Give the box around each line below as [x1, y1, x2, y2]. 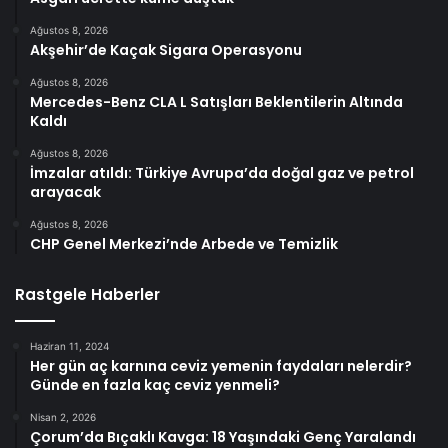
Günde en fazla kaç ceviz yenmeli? [30, 374, 280, 395]
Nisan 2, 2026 [30, 410, 96, 423]
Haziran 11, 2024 [30, 339, 109, 352]
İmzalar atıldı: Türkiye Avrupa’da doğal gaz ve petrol [30, 162, 414, 183]
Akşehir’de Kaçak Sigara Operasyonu [30, 39, 302, 60]
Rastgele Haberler [15, 283, 160, 305]
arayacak [30, 181, 101, 202]
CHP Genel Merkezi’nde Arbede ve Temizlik [30, 233, 338, 254]
